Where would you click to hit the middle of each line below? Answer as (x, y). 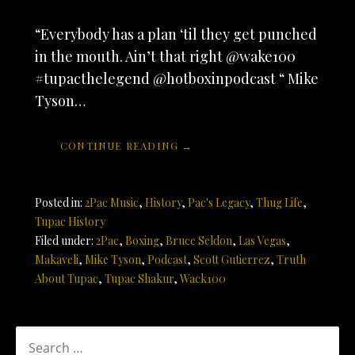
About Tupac (67, 279)
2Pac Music (112, 203)
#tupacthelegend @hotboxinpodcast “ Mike (177, 79)
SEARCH (40, 335)
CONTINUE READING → (127, 146)
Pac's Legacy (219, 203)
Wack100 (203, 279)
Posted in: (60, 203)
